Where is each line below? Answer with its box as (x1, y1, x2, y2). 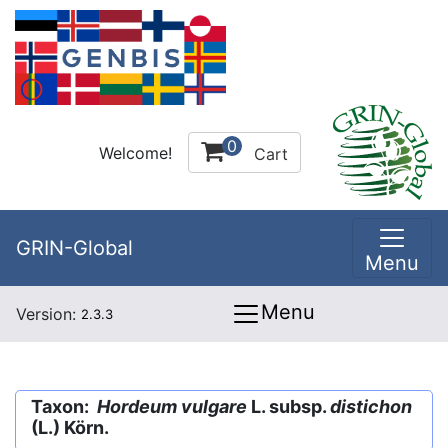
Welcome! (99, 142, 172, 163)
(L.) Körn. (31, 417, 109, 438)
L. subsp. (247, 396, 330, 417)
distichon (330, 396, 412, 417)
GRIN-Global (16, 236, 133, 260)
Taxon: (31, 396, 97, 417)
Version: (16, 304, 81, 324)
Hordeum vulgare (97, 396, 247, 417)
